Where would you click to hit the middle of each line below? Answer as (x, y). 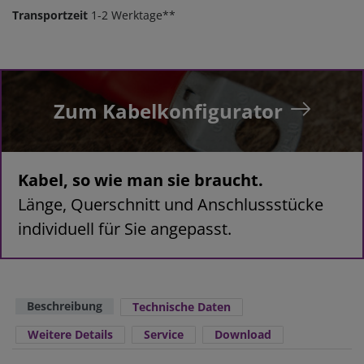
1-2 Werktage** (133, 15)
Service (164, 335)
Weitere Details (70, 335)
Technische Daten (182, 307)
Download (243, 335)
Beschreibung (65, 306)
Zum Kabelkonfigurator (168, 111)
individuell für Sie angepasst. (125, 229)
